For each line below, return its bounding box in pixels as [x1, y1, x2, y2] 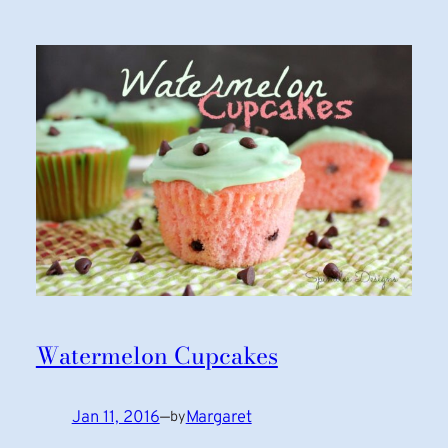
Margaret [185, 406, 252, 428]
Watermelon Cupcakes [35, 337, 278, 373]
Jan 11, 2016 [71, 406, 160, 428]
